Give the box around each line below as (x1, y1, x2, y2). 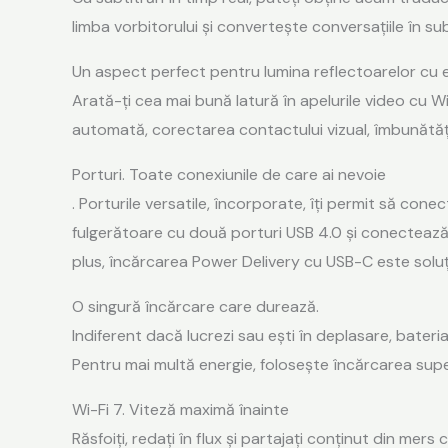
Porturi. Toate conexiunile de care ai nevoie (72, 163, 386, 185)
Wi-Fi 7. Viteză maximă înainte (72, 398, 289, 420)
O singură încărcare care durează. (72, 295, 319, 317)
